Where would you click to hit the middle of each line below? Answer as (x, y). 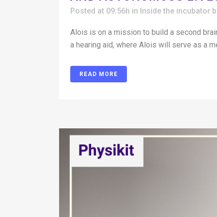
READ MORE (99, 74)
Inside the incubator (175, 11)
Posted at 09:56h (100, 11)
